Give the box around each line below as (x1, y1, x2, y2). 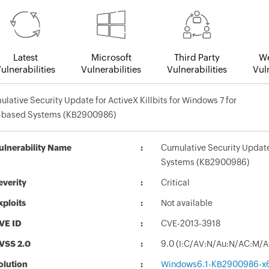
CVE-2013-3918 (161, 219, 220, 229)
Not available (161, 198, 213, 208)
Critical (161, 178, 190, 188)
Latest (13, 52, 38, 63)
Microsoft (91, 52, 131, 63)
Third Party (174, 52, 220, 63)
